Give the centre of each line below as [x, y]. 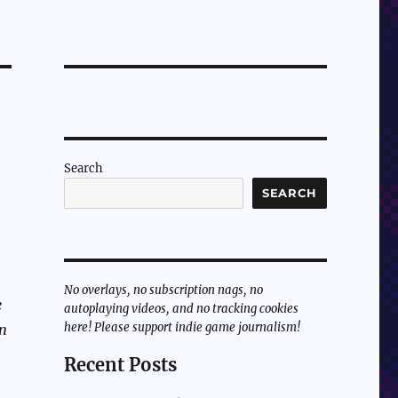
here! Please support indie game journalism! [182, 328]
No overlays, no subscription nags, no [163, 291]
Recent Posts [120, 365]
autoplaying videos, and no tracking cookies [181, 309]
